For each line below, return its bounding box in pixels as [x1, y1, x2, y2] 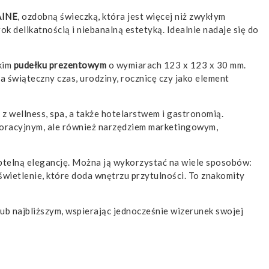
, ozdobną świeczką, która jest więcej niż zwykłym [17, 11, 226, 22]
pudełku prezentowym [13, 59, 106, 71]
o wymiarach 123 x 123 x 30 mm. [106, 59, 246, 71]
